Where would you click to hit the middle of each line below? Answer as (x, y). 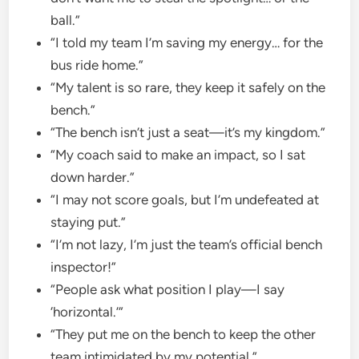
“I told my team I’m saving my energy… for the (187, 42)
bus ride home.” (99, 65)
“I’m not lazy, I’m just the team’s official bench (187, 244)
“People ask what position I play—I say (168, 289)
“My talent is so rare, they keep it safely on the (188, 87)
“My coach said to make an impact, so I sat (178, 154)
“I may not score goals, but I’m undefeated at (185, 199)
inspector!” (85, 266)
